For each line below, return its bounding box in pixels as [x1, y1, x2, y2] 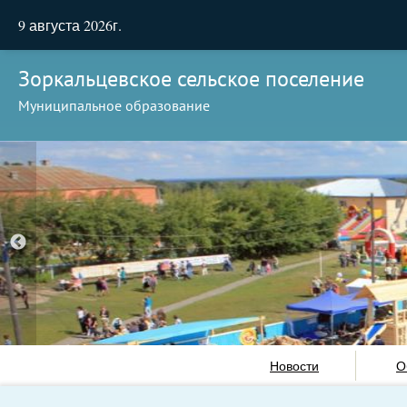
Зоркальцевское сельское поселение [18, 65, 364, 93]
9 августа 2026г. [18, 15, 122, 35]
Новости [270, 357, 319, 374]
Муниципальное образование [18, 96, 210, 114]
